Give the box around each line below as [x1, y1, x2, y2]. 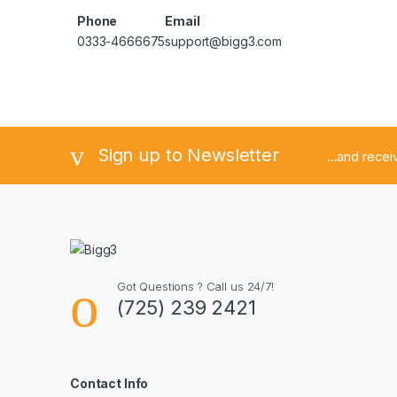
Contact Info [70, 376, 149, 392]
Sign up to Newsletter [97, 144, 279, 166]
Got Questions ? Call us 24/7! [116, 279, 274, 294]
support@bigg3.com [165, 34, 282, 50]
